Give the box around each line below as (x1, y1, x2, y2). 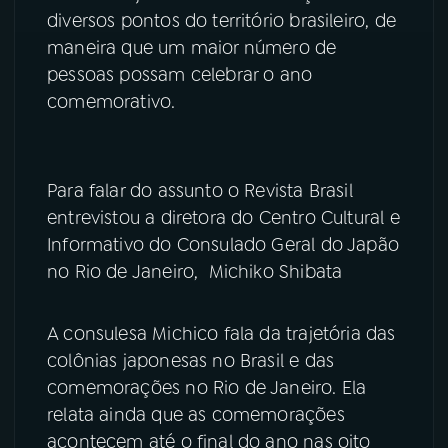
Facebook (243, 29, 302, 46)
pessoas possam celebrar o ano (47, 62, 313, 87)
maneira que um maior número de (47, 35, 337, 60)
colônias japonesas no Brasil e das (47, 348, 335, 373)
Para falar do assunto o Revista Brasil (47, 178, 353, 203)
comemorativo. (47, 89, 176, 114)
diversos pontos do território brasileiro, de (47, 8, 396, 33)
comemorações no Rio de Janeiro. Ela (47, 375, 367, 400)
